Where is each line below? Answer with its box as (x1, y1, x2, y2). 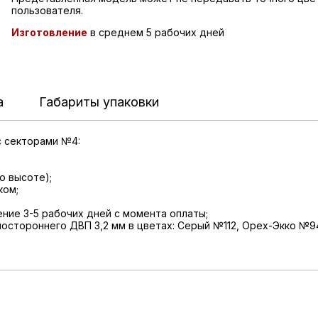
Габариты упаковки (39, 94, 159, 109)
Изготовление (11, 26, 87, 38)
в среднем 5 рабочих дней (87, 26, 224, 38)
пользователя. (11, 4, 83, 16)
